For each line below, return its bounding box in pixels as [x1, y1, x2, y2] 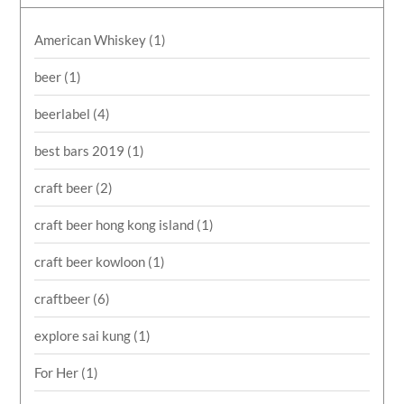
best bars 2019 [34, 142, 128, 159]
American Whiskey [34, 31, 150, 48]
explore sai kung [34, 326, 134, 344]
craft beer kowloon [34, 252, 149, 270]
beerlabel [34, 105, 94, 122]
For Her [34, 363, 82, 381]
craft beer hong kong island [34, 216, 197, 233]
